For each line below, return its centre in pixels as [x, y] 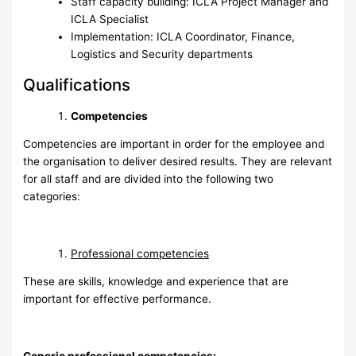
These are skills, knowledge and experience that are [156, 282]
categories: [52, 197]
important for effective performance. [118, 299]
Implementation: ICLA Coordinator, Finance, [183, 36]
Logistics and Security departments [162, 54]
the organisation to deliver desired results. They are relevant [178, 162]
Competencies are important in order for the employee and [174, 144]
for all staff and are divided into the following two [149, 179]
